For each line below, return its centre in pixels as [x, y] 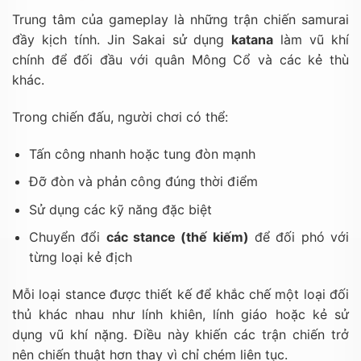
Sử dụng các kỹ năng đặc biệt [120, 209]
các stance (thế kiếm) [177, 237]
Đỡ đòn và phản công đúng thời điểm [143, 182]
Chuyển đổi [67, 237]
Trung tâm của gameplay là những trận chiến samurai [180, 19]
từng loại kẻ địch [80, 257]
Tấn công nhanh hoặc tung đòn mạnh [142, 154]
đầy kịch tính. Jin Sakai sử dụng [122, 39]
